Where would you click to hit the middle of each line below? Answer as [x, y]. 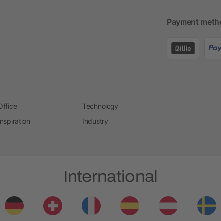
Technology [101, 106]
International [110, 176]
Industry [95, 121]
